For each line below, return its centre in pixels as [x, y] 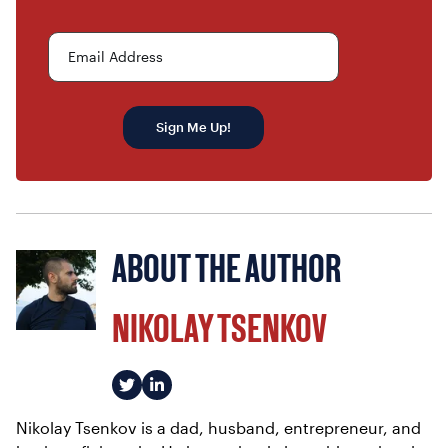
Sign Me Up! [193, 126]
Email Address [115, 56]
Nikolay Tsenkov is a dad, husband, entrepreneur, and [218, 427]
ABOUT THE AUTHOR [226, 271]
